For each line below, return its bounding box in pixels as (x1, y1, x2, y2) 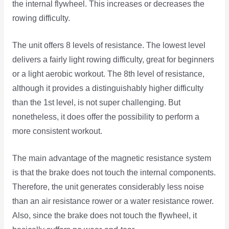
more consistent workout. (12, 126, 102, 135)
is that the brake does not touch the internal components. (12, 168, 216, 177)
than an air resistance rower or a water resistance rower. (12, 196, 214, 205)
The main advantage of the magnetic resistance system (12, 153, 211, 163)
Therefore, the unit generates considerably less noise (12, 182, 204, 191)
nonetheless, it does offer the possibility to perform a (12, 112, 199, 121)
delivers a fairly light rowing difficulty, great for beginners (12, 55, 214, 64)
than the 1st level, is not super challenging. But (12, 98, 180, 107)
